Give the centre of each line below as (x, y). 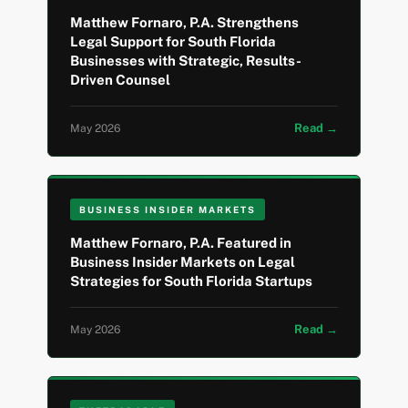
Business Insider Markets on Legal (183, 262)
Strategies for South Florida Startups (192, 281)
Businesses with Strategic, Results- (186, 61)
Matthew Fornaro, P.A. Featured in (181, 243)
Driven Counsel (121, 80)
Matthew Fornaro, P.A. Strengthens (185, 23)
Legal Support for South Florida (173, 42)
